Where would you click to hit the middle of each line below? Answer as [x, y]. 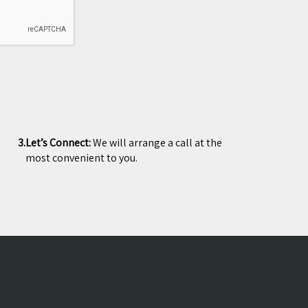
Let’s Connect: [59, 143]
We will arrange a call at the [158, 143]
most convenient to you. [82, 158]
